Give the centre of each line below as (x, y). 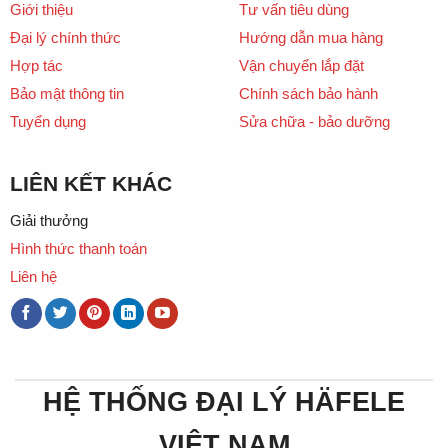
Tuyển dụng (47, 121)
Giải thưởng (48, 220)
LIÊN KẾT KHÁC (90, 183)
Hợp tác (36, 65)
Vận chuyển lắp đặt (301, 65)
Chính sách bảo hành (308, 93)
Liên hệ (33, 276)
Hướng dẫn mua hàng (311, 37)
